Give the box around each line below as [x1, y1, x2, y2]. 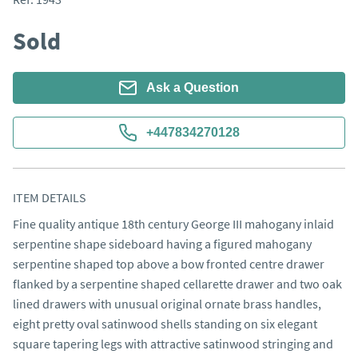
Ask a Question [146, 81, 239, 94]
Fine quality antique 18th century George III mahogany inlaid [13, 216, 334, 232]
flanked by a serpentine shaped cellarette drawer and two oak [13, 276, 342, 292]
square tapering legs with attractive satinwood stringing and [13, 336, 333, 352]
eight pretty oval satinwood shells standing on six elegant [13, 316, 317, 332]
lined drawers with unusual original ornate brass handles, [13, 296, 321, 312]
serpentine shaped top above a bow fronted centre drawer [13, 256, 324, 272]
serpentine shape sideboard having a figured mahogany [13, 236, 312, 252]
